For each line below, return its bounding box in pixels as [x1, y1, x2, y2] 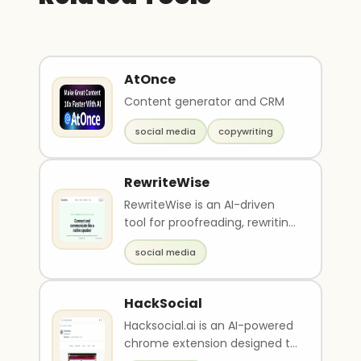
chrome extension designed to [124, 335, 297, 351]
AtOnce [124, 70, 176, 89]
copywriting [218, 125, 273, 138]
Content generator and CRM [124, 93, 284, 110]
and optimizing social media [124, 232, 283, 248]
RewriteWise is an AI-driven [124, 197, 275, 213]
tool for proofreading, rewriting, [124, 214, 298, 230]
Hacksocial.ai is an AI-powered [124, 317, 293, 334]
